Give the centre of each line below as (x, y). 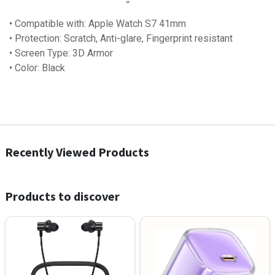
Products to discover (62, 196)
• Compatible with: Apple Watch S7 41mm (98, 24)
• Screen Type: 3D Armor (61, 53)
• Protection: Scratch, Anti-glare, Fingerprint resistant (121, 38)
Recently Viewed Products (77, 152)
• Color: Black (37, 68)
